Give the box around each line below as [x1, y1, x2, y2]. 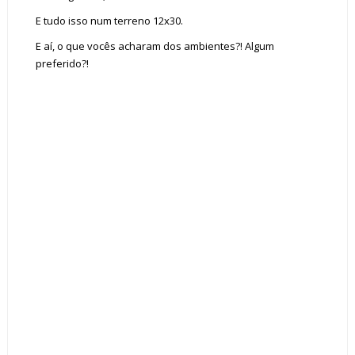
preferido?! [35, 56, 89, 71]
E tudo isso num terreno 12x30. [35, 13, 183, 28]
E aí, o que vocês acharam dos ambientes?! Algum [35, 39, 274, 53]
